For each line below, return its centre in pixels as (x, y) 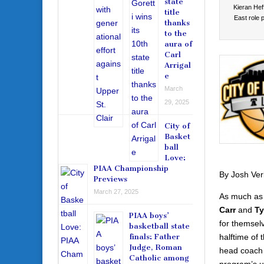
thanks (177, 23)
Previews (110, 179)
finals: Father (154, 237)
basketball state (159, 226)
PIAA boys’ (149, 216)
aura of (178, 44)
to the (176, 34)
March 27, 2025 (116, 192)
